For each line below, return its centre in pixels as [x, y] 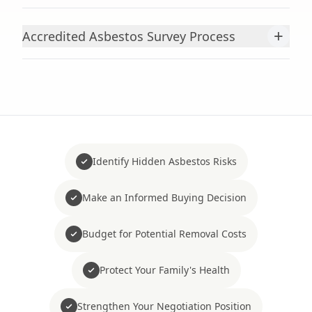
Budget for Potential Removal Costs [164, 234]
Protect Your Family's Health [164, 270]
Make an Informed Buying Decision [164, 197]
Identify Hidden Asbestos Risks [164, 161]
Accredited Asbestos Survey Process [129, 36]
